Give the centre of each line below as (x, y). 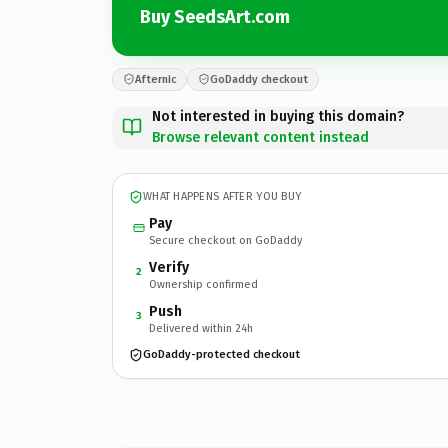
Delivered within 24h (201, 328)
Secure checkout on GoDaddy (225, 240)
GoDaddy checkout (259, 79)
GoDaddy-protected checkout (221, 354)
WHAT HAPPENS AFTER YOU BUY (222, 196)
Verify (169, 267)
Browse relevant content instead (260, 137)
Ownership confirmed (203, 284)
